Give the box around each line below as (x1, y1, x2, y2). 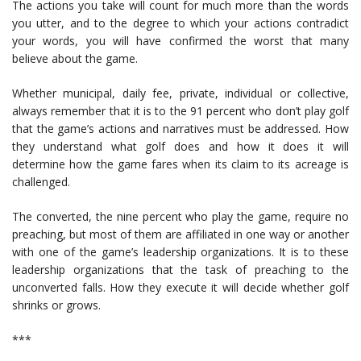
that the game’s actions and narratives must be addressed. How (12, 120, 349, 136)
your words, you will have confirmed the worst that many (12, 32, 349, 48)
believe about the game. (12, 50, 138, 66)
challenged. (12, 173, 70, 189)
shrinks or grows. (12, 297, 101, 313)
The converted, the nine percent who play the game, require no (12, 208, 349, 224)
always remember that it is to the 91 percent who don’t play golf (12, 102, 349, 118)
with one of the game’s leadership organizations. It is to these (12, 243, 349, 259)
